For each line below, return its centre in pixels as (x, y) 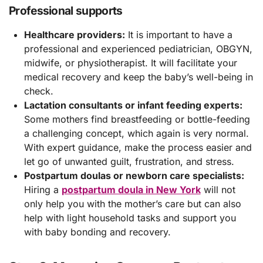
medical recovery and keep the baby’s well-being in (138, 77)
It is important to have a (178, 34)
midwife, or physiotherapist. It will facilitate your (130, 63)
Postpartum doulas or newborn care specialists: (134, 175)
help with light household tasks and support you (130, 218)
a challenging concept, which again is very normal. (136, 133)
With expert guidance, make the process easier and (138, 147)
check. (38, 91)
